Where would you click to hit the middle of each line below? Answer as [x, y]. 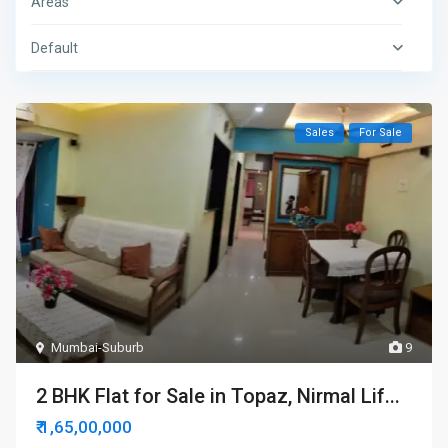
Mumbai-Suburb [98, 347]
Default [55, 48]
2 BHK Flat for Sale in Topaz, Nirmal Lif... [218, 395]
